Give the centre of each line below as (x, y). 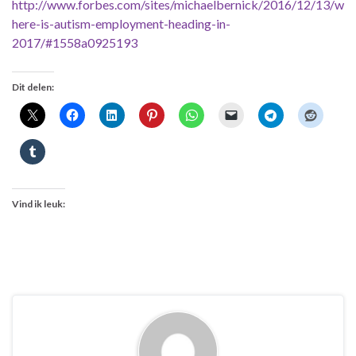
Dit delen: (33, 87)
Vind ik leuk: (39, 204)
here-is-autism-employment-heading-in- (121, 24)
